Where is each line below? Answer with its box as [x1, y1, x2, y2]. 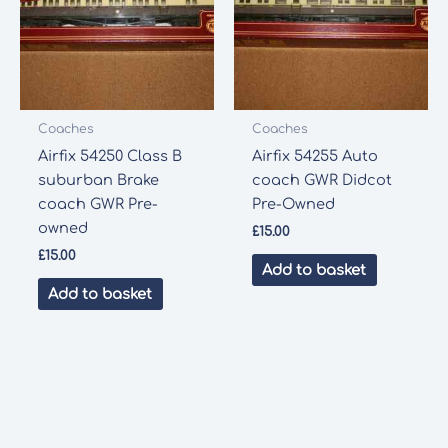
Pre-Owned [251, 195, 335, 212]
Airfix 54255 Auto [251, 147, 378, 164]
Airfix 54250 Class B [37, 147, 182, 164]
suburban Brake [37, 171, 159, 188]
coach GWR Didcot [251, 171, 392, 188]
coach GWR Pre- [37, 195, 158, 212]
